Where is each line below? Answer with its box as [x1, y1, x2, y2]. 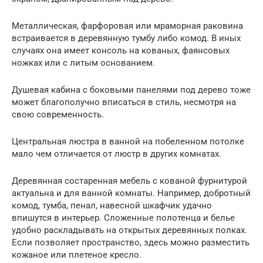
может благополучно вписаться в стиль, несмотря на [12, 97, 236, 108]
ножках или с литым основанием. [12, 58, 155, 69]
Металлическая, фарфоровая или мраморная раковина [12, 21, 243, 32]
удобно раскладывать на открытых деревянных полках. [12, 225, 247, 236]
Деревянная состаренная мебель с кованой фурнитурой [12, 176, 247, 187]
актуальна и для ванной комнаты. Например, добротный [12, 188, 251, 199]
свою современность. [12, 109, 104, 120]
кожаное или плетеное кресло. [12, 249, 141, 261]
